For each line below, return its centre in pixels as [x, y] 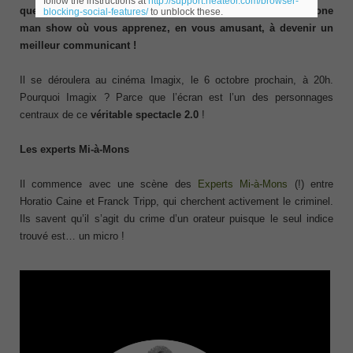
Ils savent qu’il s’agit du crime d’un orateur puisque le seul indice [176, 219]
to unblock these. [185, 12]
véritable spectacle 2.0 [145, 115]
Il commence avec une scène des [109, 184]
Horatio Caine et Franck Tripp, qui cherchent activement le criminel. [176, 202]
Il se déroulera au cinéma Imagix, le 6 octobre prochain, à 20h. [176, 80]
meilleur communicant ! [78, 46]
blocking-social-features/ [95, 12]
